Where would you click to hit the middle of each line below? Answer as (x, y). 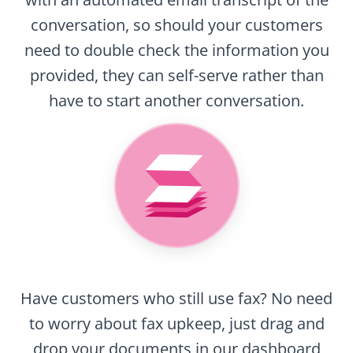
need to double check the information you (176, 50)
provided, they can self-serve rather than (176, 76)
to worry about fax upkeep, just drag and (176, 324)
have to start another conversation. (176, 101)
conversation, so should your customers (176, 25)
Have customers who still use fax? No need (176, 299)
